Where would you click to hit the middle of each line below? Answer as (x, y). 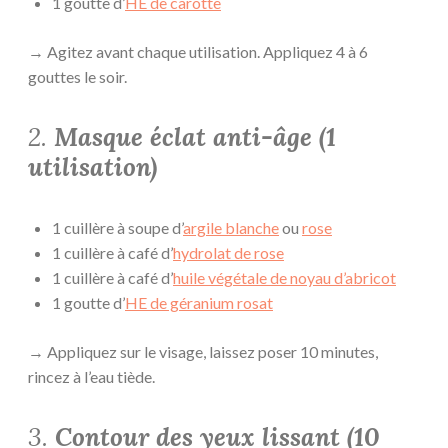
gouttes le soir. (77, 76)
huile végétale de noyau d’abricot (284, 278)
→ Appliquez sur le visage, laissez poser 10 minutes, (203, 352)
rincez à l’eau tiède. (91, 377)
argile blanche (231, 228)
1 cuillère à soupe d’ (117, 228)
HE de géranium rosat (199, 303)
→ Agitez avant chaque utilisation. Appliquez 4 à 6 (198, 51)
